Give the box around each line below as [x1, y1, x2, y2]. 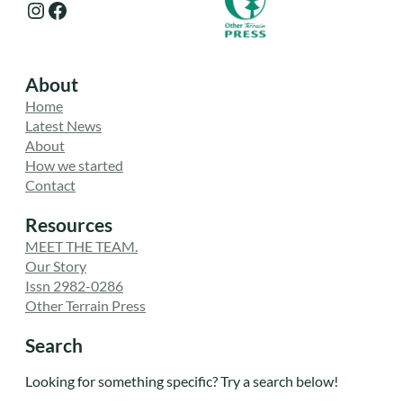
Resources [25, 213, 112, 236]
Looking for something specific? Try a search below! [25, 372, 338, 390]
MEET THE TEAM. [25, 237, 138, 255]
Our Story [25, 256, 86, 274]
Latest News [25, 116, 102, 134]
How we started [25, 156, 123, 174]
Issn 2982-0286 [25, 276, 123, 294]
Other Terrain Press [25, 296, 146, 314]
